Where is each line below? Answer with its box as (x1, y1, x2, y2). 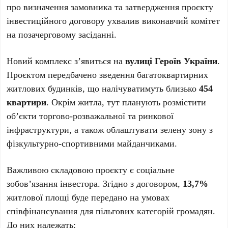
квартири (7, 96, 47, 108)
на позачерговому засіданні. (7, 28, 117, 40)
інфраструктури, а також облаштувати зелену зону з (7, 123, 213, 135)
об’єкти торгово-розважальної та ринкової (7, 109, 174, 122)
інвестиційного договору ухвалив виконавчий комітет (7, 14, 220, 26)
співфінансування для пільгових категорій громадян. (7, 205, 216, 217)
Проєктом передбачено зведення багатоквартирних (7, 68, 209, 80)
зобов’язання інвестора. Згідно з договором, (7, 177, 183, 189)
